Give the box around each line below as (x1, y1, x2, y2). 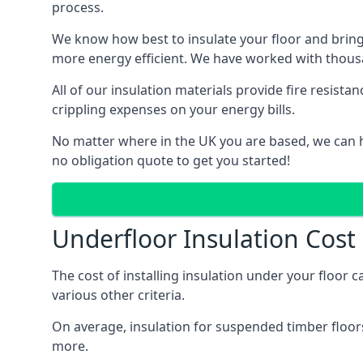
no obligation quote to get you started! (52, 152, 290, 169)
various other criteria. (52, 286, 185, 304)
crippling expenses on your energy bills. (52, 100, 295, 118)
